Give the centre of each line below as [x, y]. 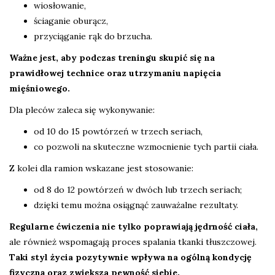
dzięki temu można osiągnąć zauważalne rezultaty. [136, 205]
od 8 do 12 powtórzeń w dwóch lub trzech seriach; [138, 190]
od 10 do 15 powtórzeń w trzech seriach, [118, 132]
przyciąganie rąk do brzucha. [93, 37]
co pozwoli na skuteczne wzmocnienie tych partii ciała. [146, 147]
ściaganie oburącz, [71, 21]
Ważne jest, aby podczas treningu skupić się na [112, 58]
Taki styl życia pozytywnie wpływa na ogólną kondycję [130, 258]
